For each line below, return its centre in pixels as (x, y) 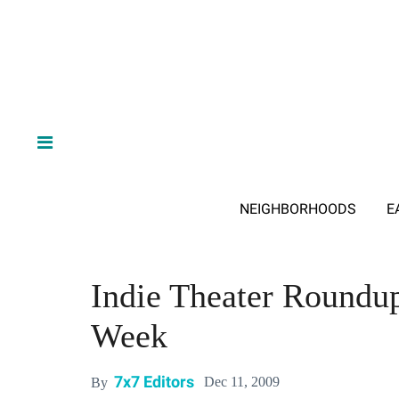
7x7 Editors (154, 383)
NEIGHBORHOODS (297, 209)
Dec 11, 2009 (242, 382)
